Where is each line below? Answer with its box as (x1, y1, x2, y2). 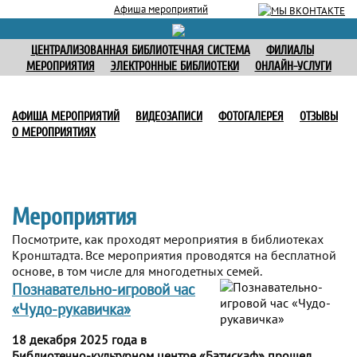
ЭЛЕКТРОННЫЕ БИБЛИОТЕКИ (110, 59, 239, 73)
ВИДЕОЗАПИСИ (135, 109, 202, 124)
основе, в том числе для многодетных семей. (12, 262, 262, 279)
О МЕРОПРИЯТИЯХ (12, 125, 96, 139)
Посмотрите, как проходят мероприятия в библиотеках (12, 230, 324, 247)
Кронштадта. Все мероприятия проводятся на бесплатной (12, 246, 336, 263)
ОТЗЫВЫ (300, 109, 338, 124)
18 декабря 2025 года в (12, 331, 147, 347)
